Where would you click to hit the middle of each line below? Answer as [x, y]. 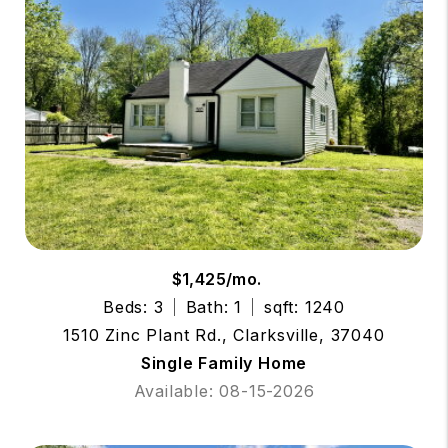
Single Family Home [224, 362]
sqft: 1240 [304, 306]
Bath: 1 [214, 306]
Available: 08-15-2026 [224, 390]
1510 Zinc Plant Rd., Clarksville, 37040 [224, 334]
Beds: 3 [133, 306]
